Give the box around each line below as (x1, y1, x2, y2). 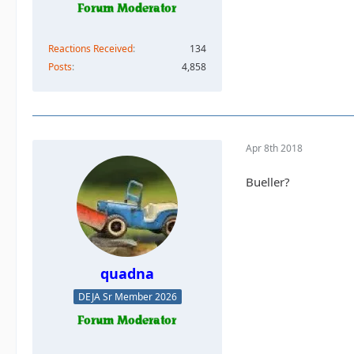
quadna (100, 263, 154, 283)
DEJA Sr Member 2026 (77, 290, 177, 304)
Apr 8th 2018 (246, 141, 303, 156)
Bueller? (246, 173, 290, 190)
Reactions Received (48, 41, 133, 55)
